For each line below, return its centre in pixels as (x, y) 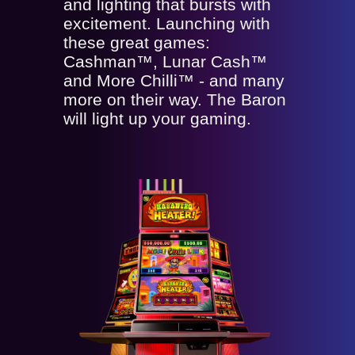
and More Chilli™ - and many (174, 81)
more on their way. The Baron (175, 100)
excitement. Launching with (167, 24)
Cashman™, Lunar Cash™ (165, 62)
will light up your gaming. (157, 119)
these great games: (137, 43)
